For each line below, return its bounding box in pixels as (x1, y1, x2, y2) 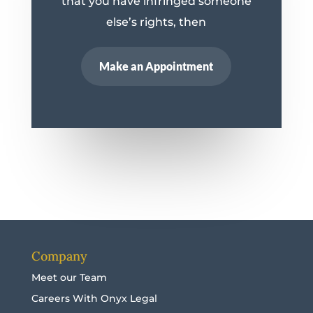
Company (31, 248, 87, 265)
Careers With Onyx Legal (31, 292, 157, 305)
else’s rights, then (106, 15, 207, 29)
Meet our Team (31, 271, 107, 284)
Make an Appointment (99, 59, 214, 73)
